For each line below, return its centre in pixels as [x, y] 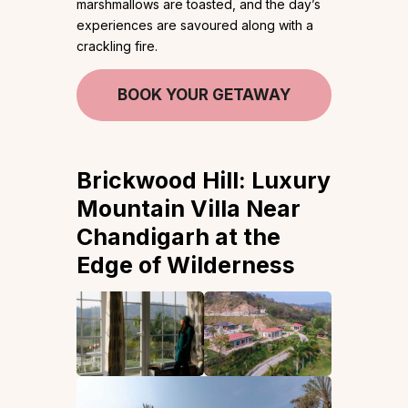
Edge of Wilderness [186, 265]
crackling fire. [117, 46]
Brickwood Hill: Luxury [204, 180]
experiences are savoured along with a [195, 25]
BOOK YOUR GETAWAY [204, 94]
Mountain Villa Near [189, 208]
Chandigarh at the [178, 236]
